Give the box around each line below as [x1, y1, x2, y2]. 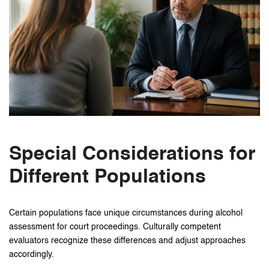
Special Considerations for [9, 144, 255, 164]
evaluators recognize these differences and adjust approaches [9, 236, 246, 245]
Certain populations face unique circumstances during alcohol [9, 208, 243, 217]
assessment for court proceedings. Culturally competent [9, 222, 221, 231]
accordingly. [9, 250, 54, 259]
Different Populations [9, 167, 206, 187]
